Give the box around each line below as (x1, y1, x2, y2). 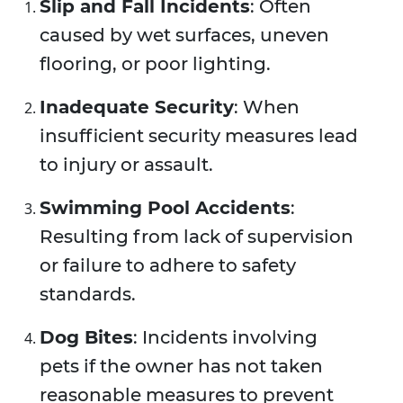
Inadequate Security (40, 96, 234, 119)
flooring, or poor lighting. (40, 53, 271, 76)
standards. (40, 283, 136, 306)
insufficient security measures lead (40, 125, 358, 148)
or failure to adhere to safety (40, 255, 296, 277)
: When (234, 96, 300, 119)
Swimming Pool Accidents (40, 197, 291, 219)
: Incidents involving (133, 327, 318, 349)
